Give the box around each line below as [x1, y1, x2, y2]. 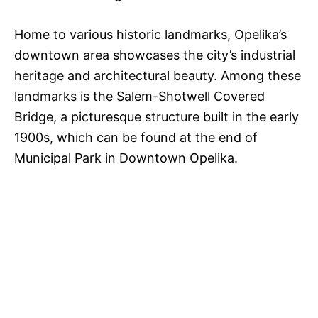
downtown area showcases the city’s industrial [14, 48, 295, 63]
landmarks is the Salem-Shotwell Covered [14, 89, 265, 104]
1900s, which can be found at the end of [14, 130, 258, 146]
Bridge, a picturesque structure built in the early [14, 109, 299, 125]
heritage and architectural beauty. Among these [14, 68, 301, 84]
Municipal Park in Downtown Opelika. [14, 150, 238, 166]
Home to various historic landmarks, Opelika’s [14, 27, 287, 43]
